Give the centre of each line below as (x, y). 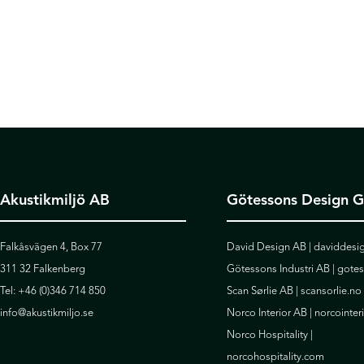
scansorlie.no (331, 291)
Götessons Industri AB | (282, 269)
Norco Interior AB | (270, 313)
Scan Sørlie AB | (263, 291)
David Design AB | (270, 247)
